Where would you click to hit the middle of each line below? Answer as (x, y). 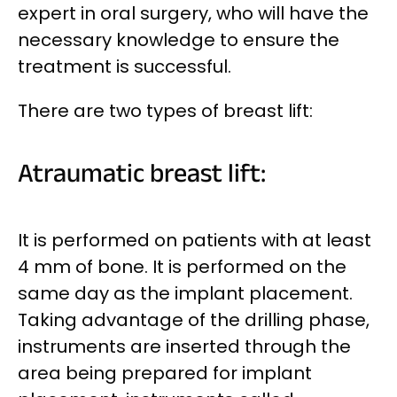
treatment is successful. (125, 67)
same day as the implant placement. (185, 293)
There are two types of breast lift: (165, 111)
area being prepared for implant (165, 373)
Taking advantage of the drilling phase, (194, 319)
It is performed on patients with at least (195, 240)
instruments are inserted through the (184, 346)
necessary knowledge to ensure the (179, 40)
